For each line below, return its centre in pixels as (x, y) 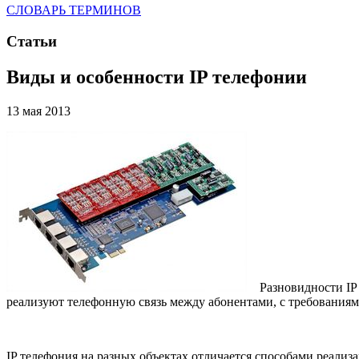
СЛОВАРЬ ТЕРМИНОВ (74, 10)
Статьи (32, 42)
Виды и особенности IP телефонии (157, 77)
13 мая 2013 (38, 111)
